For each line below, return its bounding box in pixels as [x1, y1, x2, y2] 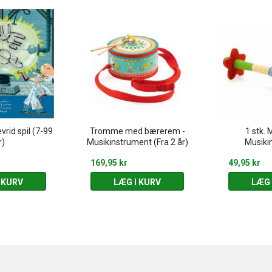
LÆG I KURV [113, 177, 161, 187]
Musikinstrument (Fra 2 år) [86, 137, 188, 147]
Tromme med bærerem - [89, 126, 185, 136]
